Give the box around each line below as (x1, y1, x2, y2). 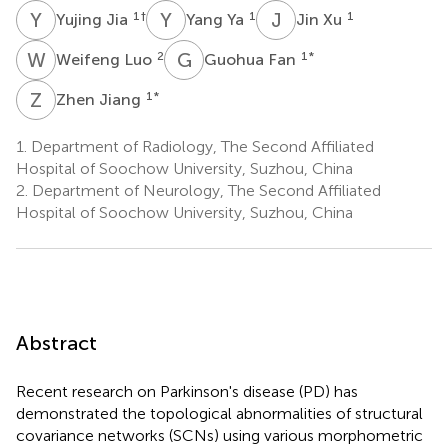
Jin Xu (296, 9, 346, 29)
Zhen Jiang (56, 89, 145, 109)
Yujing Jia (56, 9, 132, 29)
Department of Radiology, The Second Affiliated (27, 136, 374, 156)
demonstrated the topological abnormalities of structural (16, 403, 423, 423)
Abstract (16, 330, 97, 355)
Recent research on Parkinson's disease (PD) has (16, 381, 358, 401)
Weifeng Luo (56, 49, 156, 69)
